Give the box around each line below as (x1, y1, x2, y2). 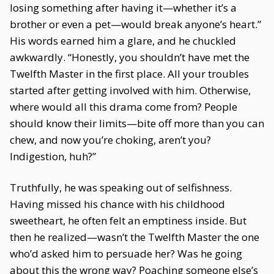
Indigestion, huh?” (10, 149, 96, 163)
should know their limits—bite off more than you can (10, 116, 264, 130)
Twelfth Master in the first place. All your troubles (10, 67, 249, 81)
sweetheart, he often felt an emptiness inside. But (10, 213, 246, 228)
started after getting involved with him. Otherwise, (10, 83, 251, 97)
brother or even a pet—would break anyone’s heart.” (10, 17, 261, 31)
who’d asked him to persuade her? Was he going (10, 246, 242, 261)
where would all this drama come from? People (10, 100, 237, 114)
